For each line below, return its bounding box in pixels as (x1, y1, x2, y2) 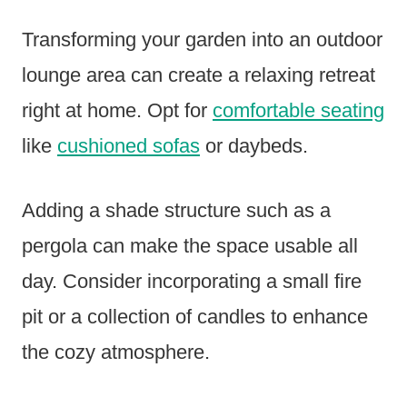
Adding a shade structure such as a (22, 199, 331, 223)
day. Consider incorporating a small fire (22, 270, 362, 293)
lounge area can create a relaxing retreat (22, 64, 375, 87)
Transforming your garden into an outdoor (22, 28, 382, 52)
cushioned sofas (57, 134, 200, 158)
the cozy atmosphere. (22, 341, 210, 364)
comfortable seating (213, 99, 384, 123)
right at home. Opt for (22, 99, 213, 123)
